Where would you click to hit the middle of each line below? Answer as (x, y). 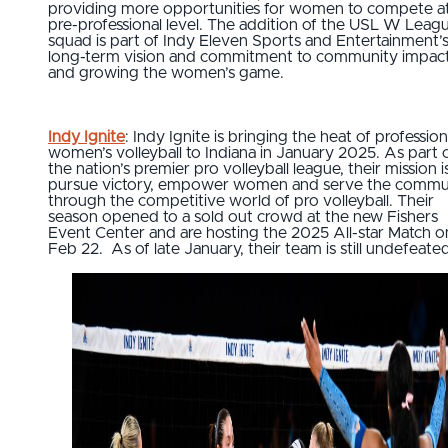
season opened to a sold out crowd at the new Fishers (243, 217)
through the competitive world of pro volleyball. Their (241, 201)
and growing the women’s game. (166, 73)
